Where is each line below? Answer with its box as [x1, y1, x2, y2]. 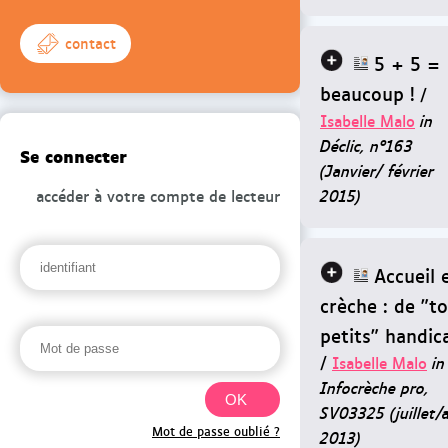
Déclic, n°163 [320, 132, 413, 158]
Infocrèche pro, [320, 374, 429, 400]
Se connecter [20, 140, 127, 169]
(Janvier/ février [320, 157, 434, 183]
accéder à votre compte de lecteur [36, 183, 280, 209]
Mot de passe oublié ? [152, 421, 280, 442]
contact [65, 31, 116, 54]
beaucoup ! [320, 77, 415, 108]
